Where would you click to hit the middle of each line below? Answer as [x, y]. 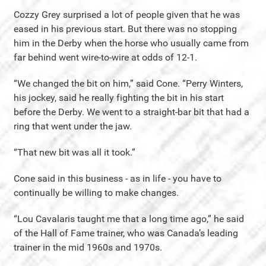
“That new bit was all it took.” [75, 152]
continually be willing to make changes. [96, 192]
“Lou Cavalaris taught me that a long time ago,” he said [129, 218]
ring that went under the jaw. [73, 126]
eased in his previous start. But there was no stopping [125, 28]
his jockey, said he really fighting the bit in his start [119, 97]
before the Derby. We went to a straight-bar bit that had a [132, 112]
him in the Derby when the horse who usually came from [131, 43]
